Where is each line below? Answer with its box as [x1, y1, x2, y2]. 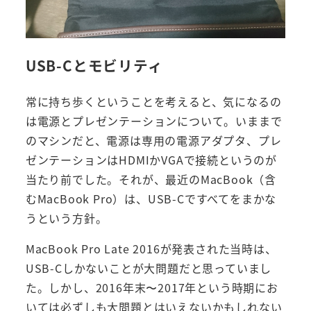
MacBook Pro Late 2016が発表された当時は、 [25, 240, 277, 258]
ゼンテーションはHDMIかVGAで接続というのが [25, 151, 277, 169]
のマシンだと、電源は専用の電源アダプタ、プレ [25, 132, 282, 149]
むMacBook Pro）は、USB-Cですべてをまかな [25, 190, 277, 208]
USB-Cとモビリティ [25, 54, 163, 76]
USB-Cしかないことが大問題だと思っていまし [25, 260, 272, 277]
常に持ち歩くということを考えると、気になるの [25, 93, 282, 110]
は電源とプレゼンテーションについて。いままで [25, 112, 283, 130]
